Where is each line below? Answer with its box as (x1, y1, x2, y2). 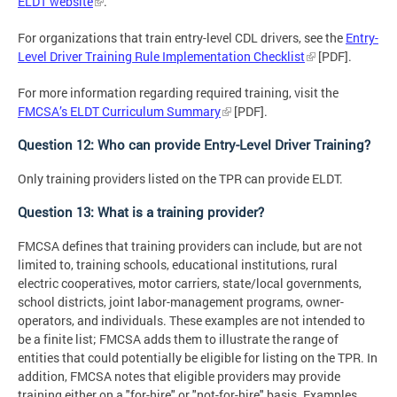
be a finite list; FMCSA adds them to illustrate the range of (18, 331, 339, 348)
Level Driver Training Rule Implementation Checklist (18, 48, 305, 66)
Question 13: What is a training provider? (18, 203, 264, 222)
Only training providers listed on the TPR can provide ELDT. (18, 170, 343, 188)
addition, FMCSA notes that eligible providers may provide (18, 368, 340, 385)
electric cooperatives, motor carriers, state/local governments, (18, 275, 362, 292)
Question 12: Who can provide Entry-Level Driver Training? (18, 136, 370, 154)
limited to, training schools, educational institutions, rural (18, 256, 338, 274)
